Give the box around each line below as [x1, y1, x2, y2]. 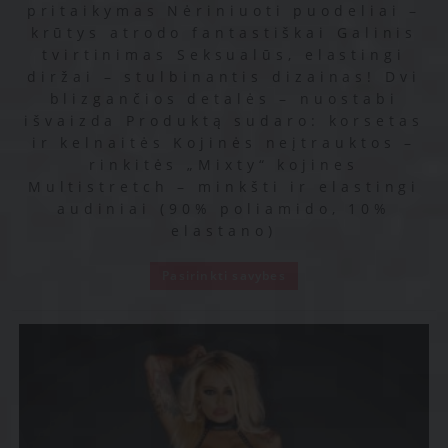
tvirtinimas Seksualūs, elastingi [42, 45, 406, 65]
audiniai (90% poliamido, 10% [56, 199, 392, 219]
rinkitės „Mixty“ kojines [89, 155, 359, 175]
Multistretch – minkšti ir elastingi [27, 177, 421, 197]
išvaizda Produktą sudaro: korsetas [24, 111, 424, 131]
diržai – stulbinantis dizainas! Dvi [27, 67, 421, 87]
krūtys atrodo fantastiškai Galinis [30, 23, 418, 43]
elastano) [171, 221, 277, 241]
